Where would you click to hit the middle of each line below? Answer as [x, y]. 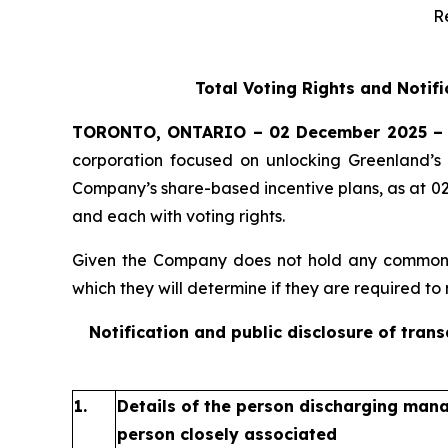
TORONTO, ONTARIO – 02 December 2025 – [257, 132]
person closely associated [227, 434]
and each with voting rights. [178, 216]
